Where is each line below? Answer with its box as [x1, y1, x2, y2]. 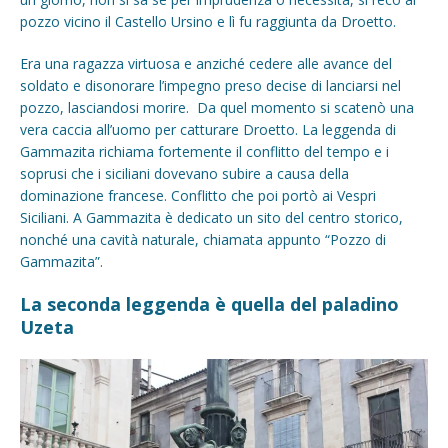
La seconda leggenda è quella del [20, 291, 322, 316]
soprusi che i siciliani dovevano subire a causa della [20, 163, 349, 183]
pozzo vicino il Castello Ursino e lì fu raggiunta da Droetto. [20, 11, 396, 31]
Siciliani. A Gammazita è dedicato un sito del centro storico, [20, 207, 403, 227]
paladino [322, 291, 399, 316]
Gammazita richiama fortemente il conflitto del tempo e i [20, 141, 389, 161]
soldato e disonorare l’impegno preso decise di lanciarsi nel [20, 75, 401, 95]
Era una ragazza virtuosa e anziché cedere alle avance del [20, 53, 392, 73]
